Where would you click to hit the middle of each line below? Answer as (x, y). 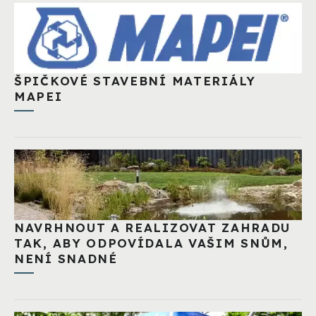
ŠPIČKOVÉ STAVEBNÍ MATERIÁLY (135, 80)
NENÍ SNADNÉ (66, 258)
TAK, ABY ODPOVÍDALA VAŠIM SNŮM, (151, 243)
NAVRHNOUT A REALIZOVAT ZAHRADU (153, 227)
